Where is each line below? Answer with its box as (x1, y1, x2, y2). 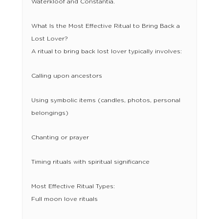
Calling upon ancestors (31, 73, 102, 79)
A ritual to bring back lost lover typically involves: (31, 48, 182, 55)
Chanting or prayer (31, 134, 89, 141)
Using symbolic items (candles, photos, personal (31, 97, 180, 104)
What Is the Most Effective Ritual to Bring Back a (31, 23, 180, 29)
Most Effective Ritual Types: (31, 183, 115, 190)
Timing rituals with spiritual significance (31, 159, 150, 165)
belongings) (31, 110, 68, 116)
